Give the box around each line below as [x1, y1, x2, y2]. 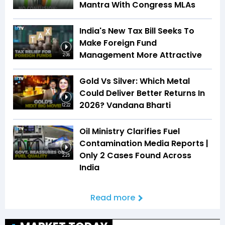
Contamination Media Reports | [79, 138, 208, 150]
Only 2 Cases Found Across [79, 150, 191, 162]
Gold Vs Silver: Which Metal [79, 75, 190, 87]
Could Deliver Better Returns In [79, 87, 205, 99]
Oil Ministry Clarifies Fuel [79, 126, 180, 138]
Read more [90, 192, 135, 204]
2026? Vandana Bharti [79, 99, 171, 111]
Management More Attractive [79, 49, 202, 61]
